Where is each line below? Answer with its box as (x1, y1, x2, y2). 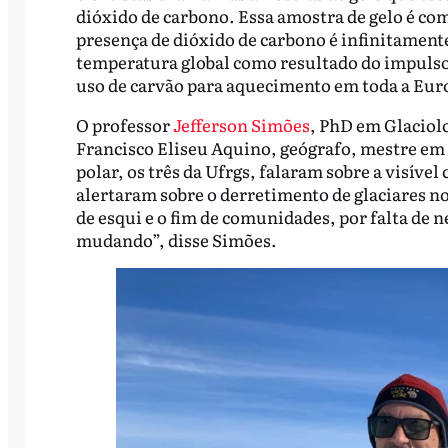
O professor (75, 112, 173, 138)
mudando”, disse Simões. (75, 227, 277, 253)
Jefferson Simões (172, 112, 310, 138)
